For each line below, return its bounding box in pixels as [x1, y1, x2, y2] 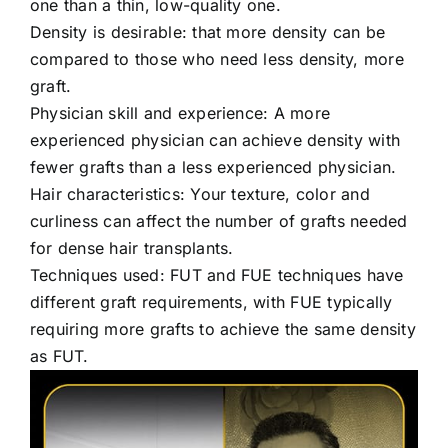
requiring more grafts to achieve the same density [30, 319, 416, 340]
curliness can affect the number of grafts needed [30, 211, 408, 232]
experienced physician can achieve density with [30, 130, 401, 151]
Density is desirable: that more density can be [30, 22, 386, 43]
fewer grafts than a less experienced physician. [30, 157, 397, 178]
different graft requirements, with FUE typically [30, 292, 393, 313]
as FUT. [30, 346, 89, 367]
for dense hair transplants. [30, 238, 234, 259]
